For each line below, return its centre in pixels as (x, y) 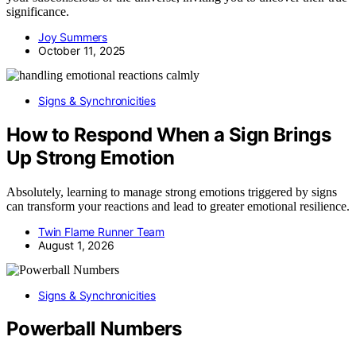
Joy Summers (73, 37)
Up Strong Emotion (91, 157)
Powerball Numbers (94, 329)
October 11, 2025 (82, 50)
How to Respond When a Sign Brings (169, 134)
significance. (38, 11)
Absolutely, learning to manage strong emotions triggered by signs (172, 192)
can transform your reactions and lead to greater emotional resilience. (178, 206)
